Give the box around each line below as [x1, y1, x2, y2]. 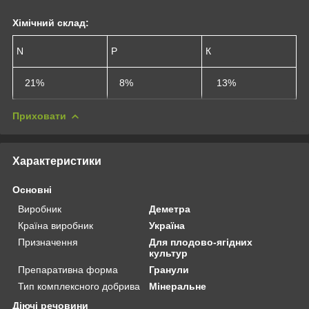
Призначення [18, 236, 78, 248]
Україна [149, 219, 186, 231]
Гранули [149, 263, 190, 275]
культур [149, 247, 188, 259]
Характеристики [12, 154, 101, 167]
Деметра [149, 203, 191, 215]
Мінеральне [149, 280, 207, 292]
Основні [12, 183, 52, 195]
